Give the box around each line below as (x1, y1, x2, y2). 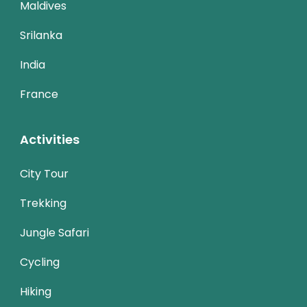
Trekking (20, 195, 66, 211)
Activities (20, 130, 79, 148)
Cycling (20, 254, 60, 270)
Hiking (20, 283, 51, 299)
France (20, 86, 58, 102)
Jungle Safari (20, 224, 89, 241)
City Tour (20, 165, 69, 182)
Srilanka (20, 27, 62, 43)
